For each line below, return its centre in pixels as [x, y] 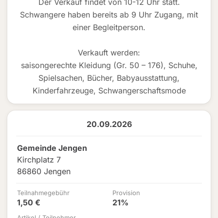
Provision [126, 193]
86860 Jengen [44, 171]
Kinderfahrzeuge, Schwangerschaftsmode [109, 91]
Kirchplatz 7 [39, 160]
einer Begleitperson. [109, 27]
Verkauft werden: [109, 53]
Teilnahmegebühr [43, 193]
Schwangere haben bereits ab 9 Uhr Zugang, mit [109, 15]
